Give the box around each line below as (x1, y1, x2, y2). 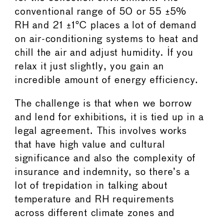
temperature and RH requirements (15, 195, 174, 204)
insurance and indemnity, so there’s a (15, 167, 190, 177)
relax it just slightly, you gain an (15, 62, 164, 71)
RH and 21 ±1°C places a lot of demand (15, 21, 197, 30)
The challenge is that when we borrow (15, 99, 192, 109)
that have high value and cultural (15, 140, 165, 150)
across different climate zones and (15, 208, 175, 218)
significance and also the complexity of (15, 153, 196, 163)
